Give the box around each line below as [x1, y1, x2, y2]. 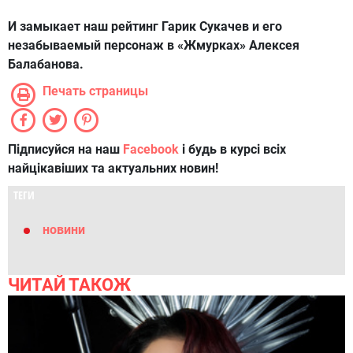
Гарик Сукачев [162, 19, 249, 35]
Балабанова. [8, 57, 84, 72]
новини [43, 222, 85, 238]
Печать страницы [43, 84, 148, 99]
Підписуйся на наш [8, 142, 123, 158]
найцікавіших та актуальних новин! [8, 161, 218, 176]
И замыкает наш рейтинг [8, 19, 162, 35]
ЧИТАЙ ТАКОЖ [8, 275, 131, 295]
